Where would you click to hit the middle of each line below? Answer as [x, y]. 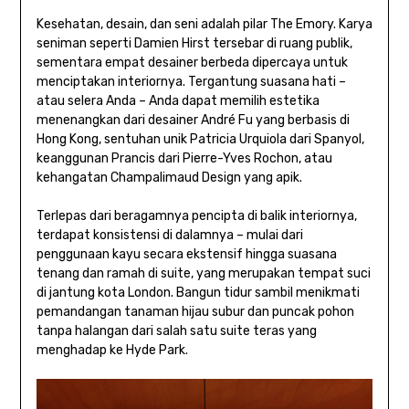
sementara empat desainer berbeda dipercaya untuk [192, 62]
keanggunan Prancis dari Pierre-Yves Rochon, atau [184, 158]
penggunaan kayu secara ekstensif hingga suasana [186, 254]
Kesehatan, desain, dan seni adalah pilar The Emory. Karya [204, 24]
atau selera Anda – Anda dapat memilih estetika [178, 100]
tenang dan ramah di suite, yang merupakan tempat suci [203, 273]
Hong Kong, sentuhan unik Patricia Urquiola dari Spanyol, [200, 139]
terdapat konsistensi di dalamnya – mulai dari [169, 235]
